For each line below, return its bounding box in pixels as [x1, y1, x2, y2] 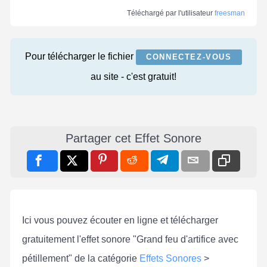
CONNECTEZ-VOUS [146, 52, 232, 61]
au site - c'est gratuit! [91, 71, 176, 82]
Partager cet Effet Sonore [66, 131, 201, 145]
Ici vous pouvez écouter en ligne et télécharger [22, 215, 218, 225]
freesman [215, 9, 245, 17]
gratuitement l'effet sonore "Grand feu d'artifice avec [22, 234, 238, 244]
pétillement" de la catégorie [22, 253, 139, 263]
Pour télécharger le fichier [25, 51, 136, 62]
